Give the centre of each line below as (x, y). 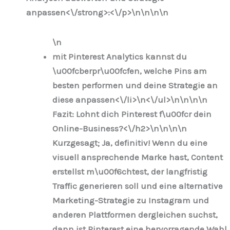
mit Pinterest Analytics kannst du (120, 57)
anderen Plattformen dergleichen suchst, (135, 215)
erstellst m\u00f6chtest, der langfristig (130, 172)
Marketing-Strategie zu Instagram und (131, 200)
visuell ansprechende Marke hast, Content (138, 157)
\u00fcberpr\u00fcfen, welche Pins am (130, 71)
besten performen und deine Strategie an (135, 85)
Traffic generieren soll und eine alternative (138, 186)
